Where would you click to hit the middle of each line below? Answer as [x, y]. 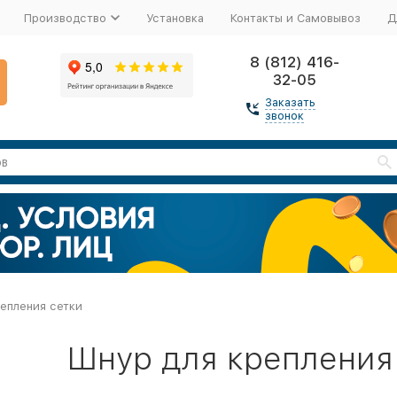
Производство [65, 18]
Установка [175, 18]
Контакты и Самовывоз [295, 18]
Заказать [290, 102]
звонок [284, 116]
